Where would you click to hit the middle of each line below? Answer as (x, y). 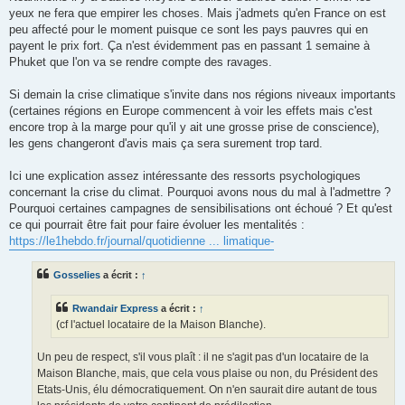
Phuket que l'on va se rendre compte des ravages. (141, 61)
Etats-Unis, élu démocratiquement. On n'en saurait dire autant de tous (207, 390)
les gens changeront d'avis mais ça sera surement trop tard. (166, 143)
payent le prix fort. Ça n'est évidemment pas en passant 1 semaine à (189, 45)
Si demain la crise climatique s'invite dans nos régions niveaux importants (202, 94)
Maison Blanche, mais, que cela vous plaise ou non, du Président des (207, 373)
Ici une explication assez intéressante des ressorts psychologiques (185, 175)
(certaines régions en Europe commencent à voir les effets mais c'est (191, 110)
